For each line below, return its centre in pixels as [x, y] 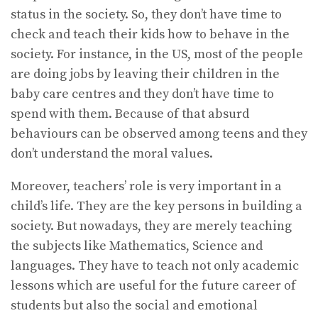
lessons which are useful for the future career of [153, 286]
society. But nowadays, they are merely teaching [151, 226]
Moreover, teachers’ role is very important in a [146, 187]
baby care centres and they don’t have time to [142, 94]
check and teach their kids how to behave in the [150, 35]
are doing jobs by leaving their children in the [145, 75]
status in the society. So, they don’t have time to [146, 15]
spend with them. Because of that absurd [130, 114]
